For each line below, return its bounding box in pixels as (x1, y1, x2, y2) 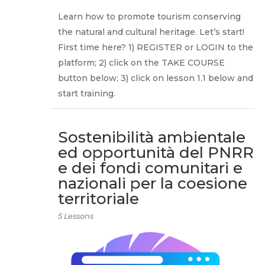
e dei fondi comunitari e (58, 158, 243, 177)
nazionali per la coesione (58, 173, 248, 193)
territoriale (58, 189, 140, 208)
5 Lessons (58, 211, 94, 221)
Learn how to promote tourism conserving (58, 11, 241, 22)
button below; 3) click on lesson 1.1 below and (58, 73, 254, 83)
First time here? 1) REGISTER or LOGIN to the (58, 42, 254, 53)
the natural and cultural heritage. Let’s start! (58, 27, 245, 37)
